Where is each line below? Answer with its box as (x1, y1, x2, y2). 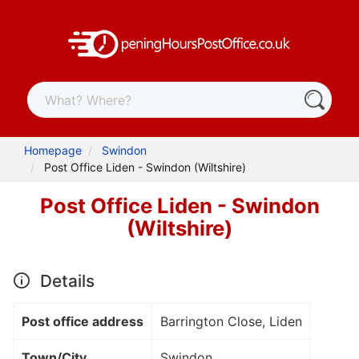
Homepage (24, 143, 83, 158)
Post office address (22, 313, 143, 329)
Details (35, 270, 95, 291)
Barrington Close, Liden (160, 313, 302, 329)
